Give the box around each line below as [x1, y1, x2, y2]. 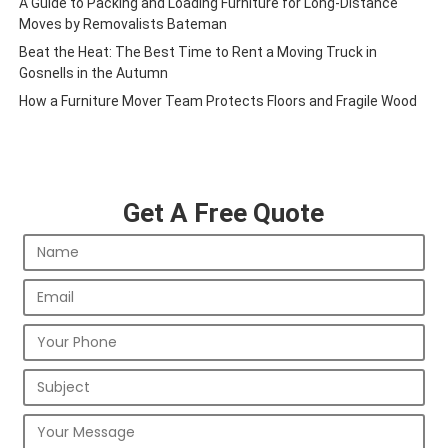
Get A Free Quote [123, 197, 325, 228]
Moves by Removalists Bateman [18, 16, 227, 33]
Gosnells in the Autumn [18, 65, 168, 82]
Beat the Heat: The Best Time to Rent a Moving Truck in [18, 44, 377, 61]
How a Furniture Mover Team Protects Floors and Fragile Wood [18, 93, 417, 110]
